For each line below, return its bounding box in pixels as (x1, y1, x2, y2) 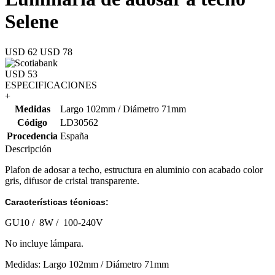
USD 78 (40, 46, 72, 57)
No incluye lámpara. (5, 238, 83, 249)
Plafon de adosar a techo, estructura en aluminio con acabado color (5, 164, 263, 175)
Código (17, 117, 47, 128)
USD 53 (5, 68, 37, 79)
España (60, 130, 88, 141)
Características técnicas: (5, 196, 109, 207)
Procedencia (7, 130, 58, 141)
